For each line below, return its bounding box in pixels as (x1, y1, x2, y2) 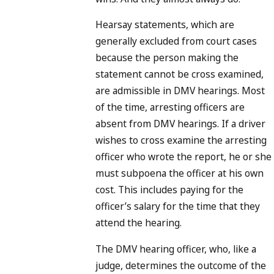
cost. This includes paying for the (95, 183, 243, 197)
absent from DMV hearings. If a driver (95, 117, 265, 131)
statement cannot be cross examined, (95, 67, 264, 81)
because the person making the (95, 51, 239, 65)
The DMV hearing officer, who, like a (95, 242, 256, 256)
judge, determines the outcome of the (95, 258, 266, 272)
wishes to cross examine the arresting (95, 133, 267, 147)
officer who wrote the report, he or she (95, 150, 272, 164)
